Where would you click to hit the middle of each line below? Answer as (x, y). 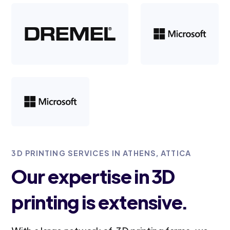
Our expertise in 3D (93, 176)
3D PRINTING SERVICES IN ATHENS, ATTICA (101, 153)
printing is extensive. (99, 202)
